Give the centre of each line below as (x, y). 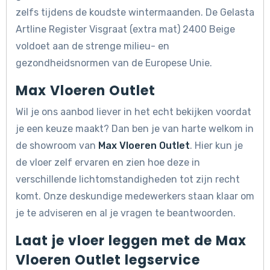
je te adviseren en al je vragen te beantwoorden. (126, 213)
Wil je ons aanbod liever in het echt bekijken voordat (133, 112)
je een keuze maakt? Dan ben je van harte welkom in (135, 129)
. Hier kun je (216, 146)
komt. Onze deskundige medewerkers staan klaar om (135, 196)
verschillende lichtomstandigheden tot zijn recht (128, 180)
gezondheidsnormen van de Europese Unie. (114, 63)
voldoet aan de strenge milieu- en (93, 46)
